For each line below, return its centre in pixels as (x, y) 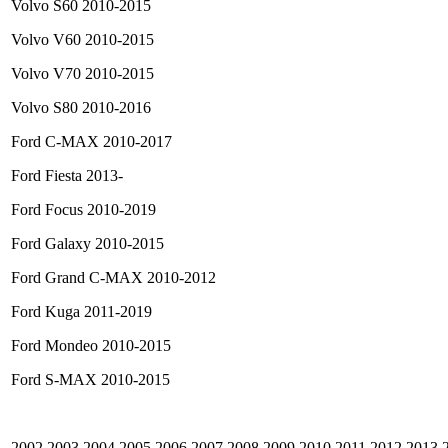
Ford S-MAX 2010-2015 (90, 380)
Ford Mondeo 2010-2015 (91, 346)
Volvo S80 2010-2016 (81, 108)
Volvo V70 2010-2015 (82, 74)
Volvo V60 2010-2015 (82, 40)
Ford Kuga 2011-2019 (81, 312)
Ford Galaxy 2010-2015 (87, 244)
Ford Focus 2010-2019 (83, 210)
